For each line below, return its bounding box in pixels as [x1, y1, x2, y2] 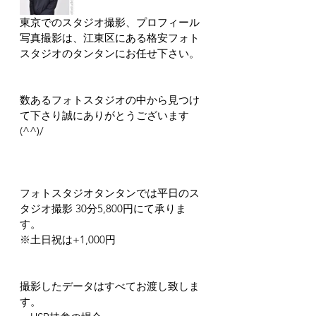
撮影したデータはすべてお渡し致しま [20, 279, 200, 293]
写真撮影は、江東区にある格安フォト [20, 31, 200, 44]
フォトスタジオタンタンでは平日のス [20, 186, 200, 200]
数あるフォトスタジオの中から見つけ [20, 93, 200, 107]
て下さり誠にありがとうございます [20, 109, 189, 122]
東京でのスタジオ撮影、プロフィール [20, 16, 200, 29]
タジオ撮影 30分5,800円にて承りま [20, 202, 186, 215]
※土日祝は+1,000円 [20, 233, 116, 246]
